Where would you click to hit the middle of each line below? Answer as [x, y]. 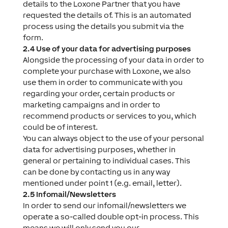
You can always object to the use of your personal [113, 138]
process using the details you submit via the [103, 26]
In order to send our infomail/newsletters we [104, 205]
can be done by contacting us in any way [96, 172]
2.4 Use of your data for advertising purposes [107, 49]
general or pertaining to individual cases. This [106, 161]
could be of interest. [60, 127]
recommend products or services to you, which [109, 116]
